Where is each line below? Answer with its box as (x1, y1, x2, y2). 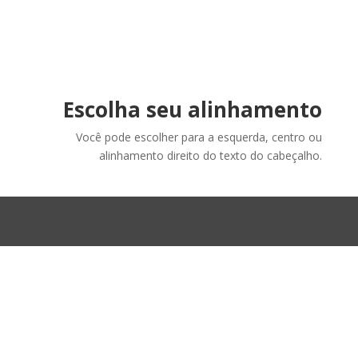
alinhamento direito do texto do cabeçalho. (99, 148, 323, 163)
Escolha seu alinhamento (63, 95, 323, 124)
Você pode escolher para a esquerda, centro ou (76, 129, 323, 145)
